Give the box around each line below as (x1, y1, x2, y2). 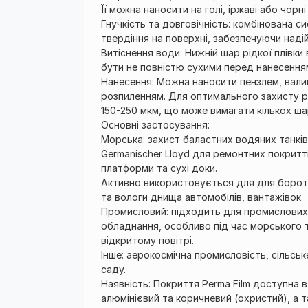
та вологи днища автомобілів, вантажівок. (101, 191, 303, 203)
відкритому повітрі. (101, 234, 194, 246)
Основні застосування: (101, 119, 210, 131)
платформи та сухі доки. (101, 162, 217, 174)
